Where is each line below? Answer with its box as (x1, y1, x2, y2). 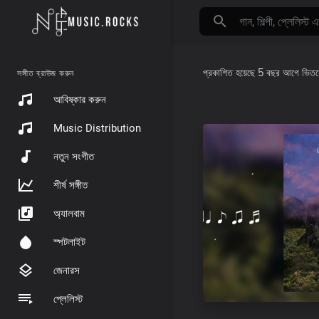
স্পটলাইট (53, 236, 85, 249)
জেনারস (53, 264, 80, 277)
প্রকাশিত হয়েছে (203, 66, 258, 79)
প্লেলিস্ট (53, 293, 83, 305)
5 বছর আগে (258, 66, 299, 79)
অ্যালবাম (53, 207, 85, 220)
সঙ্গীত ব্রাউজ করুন (17, 68, 74, 78)
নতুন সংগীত (53, 150, 94, 163)
